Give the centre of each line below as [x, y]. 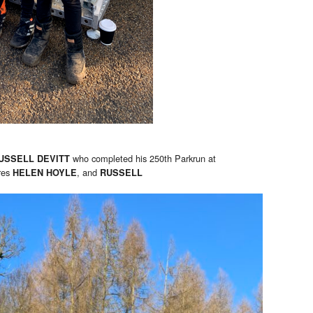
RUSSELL [121, 173]
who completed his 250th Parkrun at [143, 159]
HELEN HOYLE [45, 173]
